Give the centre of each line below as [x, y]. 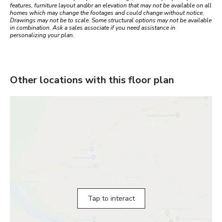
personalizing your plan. [42, 35]
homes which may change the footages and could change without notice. [107, 13]
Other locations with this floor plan [92, 80]
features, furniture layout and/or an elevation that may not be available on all [111, 6]
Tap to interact [111, 199]
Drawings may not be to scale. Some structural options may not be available [111, 21]
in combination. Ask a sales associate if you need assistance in [93, 28]
